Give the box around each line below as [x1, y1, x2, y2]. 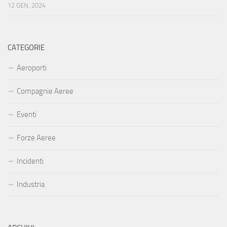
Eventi [17, 110, 36, 120]
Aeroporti [17, 63, 47, 73]
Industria [17, 180, 45, 190]
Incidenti [17, 157, 44, 166]
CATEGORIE [8, 43, 45, 53]
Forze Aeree [17, 133, 56, 143]
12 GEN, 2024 [8, 2, 46, 10]
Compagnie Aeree [17, 87, 73, 96]
